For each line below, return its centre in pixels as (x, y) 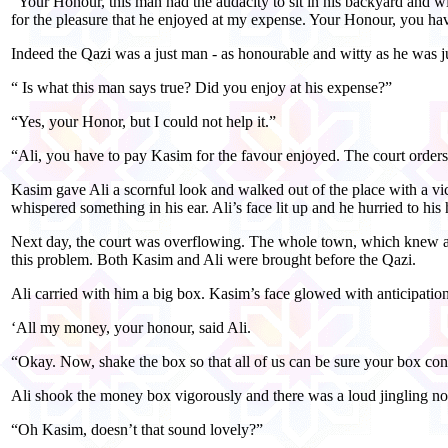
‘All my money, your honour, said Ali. (131, 327)
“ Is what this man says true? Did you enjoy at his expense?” (201, 87)
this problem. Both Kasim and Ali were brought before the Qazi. (213, 259)
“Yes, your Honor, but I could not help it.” (143, 121)
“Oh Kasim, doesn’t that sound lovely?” (137, 429)
